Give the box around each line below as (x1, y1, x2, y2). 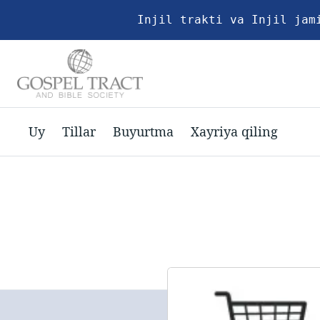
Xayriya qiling (191, 122, 278, 140)
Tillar (62, 122, 96, 140)
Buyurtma (113, 122, 174, 140)
